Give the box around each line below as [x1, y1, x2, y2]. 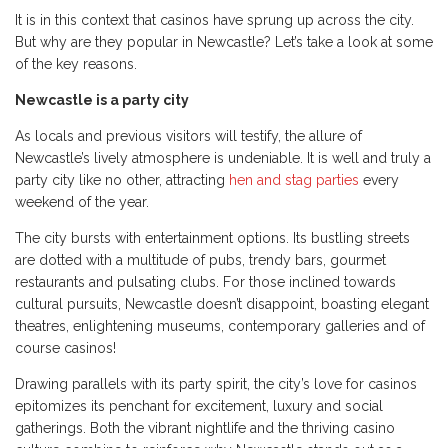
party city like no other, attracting [15, 172, 229, 189]
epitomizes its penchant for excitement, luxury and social [15, 398, 383, 415]
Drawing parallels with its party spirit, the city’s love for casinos [15, 376, 417, 393]
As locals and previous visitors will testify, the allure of [15, 128, 362, 145]
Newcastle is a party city [15, 92, 192, 109]
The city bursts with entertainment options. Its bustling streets [15, 230, 410, 247]
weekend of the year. [15, 194, 153, 211]
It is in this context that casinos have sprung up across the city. [15, 12, 414, 29]
